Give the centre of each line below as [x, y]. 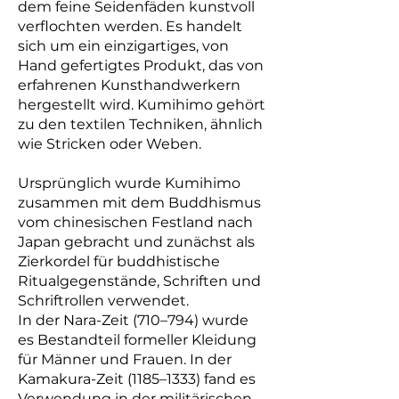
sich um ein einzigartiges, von [123, 46]
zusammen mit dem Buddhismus [139, 203]
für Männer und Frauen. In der [125, 359]
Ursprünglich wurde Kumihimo [129, 183]
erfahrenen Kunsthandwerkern [129, 85]
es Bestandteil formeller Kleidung [137, 340]
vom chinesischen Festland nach [135, 222]
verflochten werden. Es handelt [130, 26]
